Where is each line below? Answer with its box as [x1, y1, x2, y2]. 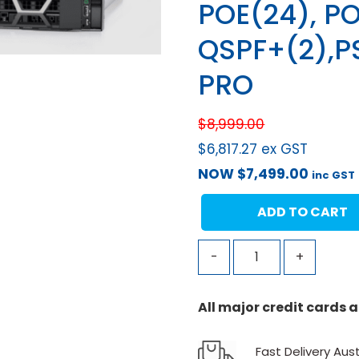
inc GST [312, 167, 356, 183]
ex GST [261, 139, 309, 159]
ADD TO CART [256, 202, 348, 221]
